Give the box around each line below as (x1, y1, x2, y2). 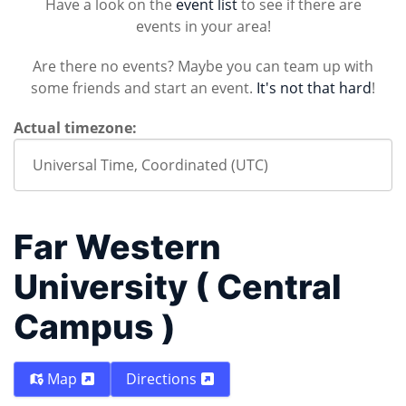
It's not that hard (256, 78, 372, 98)
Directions (126, 369, 200, 390)
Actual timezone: (14, 118, 137, 138)
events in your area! (135, 16, 271, 36)
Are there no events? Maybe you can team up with (33, 56, 373, 76)
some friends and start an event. (31, 78, 256, 98)
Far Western (14, 227, 221, 267)
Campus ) (14, 306, 176, 347)
